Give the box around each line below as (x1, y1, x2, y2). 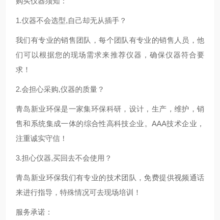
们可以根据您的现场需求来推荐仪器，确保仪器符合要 (16, 51, 204, 59)
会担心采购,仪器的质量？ (22, 85, 105, 93)
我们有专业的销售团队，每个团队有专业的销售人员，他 (16, 36, 204, 44)
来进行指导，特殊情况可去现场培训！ (16, 188, 141, 196)
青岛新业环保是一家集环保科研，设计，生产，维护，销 (16, 105, 204, 113)
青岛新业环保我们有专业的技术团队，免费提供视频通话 (16, 173, 204, 182)
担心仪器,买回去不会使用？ (22, 154, 112, 162)
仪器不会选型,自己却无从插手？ (22, 16, 127, 25)
